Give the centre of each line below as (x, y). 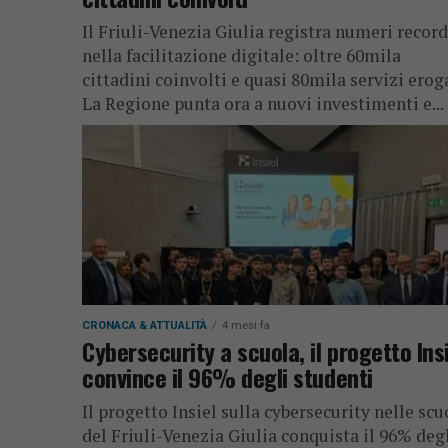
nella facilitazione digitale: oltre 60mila (241, 55)
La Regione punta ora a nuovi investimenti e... (263, 103)
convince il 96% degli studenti (227, 377)
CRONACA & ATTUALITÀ (144, 325)
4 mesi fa (246, 325)
